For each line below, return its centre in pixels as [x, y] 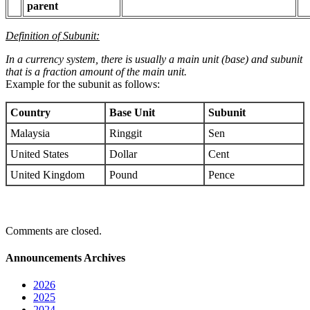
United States [39, 154]
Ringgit [126, 133]
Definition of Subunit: [53, 35]
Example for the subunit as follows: [83, 84]
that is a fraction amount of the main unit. [96, 71]
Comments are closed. [54, 230]
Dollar [123, 154]
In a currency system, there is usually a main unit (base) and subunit [154, 59]
